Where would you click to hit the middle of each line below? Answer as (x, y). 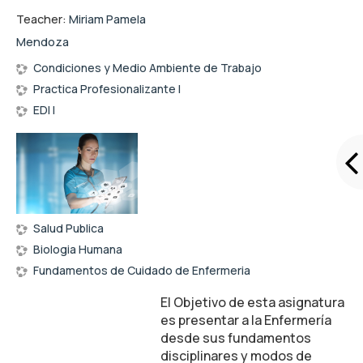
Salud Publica (68, 228)
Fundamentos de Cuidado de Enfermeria (142, 270)
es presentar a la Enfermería (246, 320)
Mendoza (43, 41)
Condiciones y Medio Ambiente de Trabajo (147, 67)
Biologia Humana (78, 249)
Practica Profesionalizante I (107, 88)
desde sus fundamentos (236, 337)
